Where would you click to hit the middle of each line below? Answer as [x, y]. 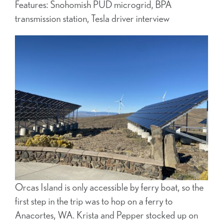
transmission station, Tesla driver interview [92, 18]
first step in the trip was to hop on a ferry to [94, 201]
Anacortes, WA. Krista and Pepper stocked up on [107, 215]
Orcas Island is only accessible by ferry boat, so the [109, 187]
